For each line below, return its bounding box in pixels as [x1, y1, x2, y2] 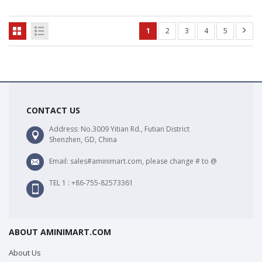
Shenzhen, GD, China [49, 135, 117, 145]
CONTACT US [26, 105, 80, 116]
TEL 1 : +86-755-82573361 [49, 178, 133, 188]
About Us [9, 247, 41, 258]
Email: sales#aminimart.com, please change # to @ [49, 156, 217, 167]
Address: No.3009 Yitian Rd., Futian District [49, 124, 189, 135]
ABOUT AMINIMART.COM [9, 226, 111, 238]
